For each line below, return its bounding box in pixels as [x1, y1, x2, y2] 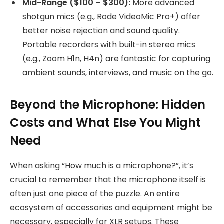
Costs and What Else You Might [10, 114, 201, 131]
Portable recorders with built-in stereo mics [22, 39, 195, 51]
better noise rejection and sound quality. [22, 25, 180, 37]
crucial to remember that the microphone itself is [10, 174, 206, 186]
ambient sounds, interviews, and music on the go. [22, 67, 213, 79]
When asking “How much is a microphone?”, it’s [10, 160, 193, 172]
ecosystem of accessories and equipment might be [10, 202, 212, 214]
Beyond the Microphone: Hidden [10, 96, 205, 113]
